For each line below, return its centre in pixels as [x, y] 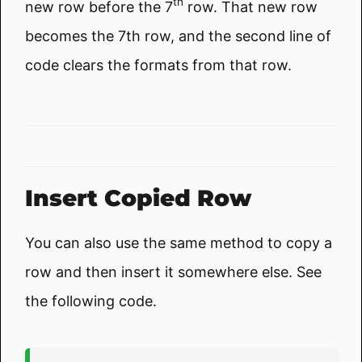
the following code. [91, 301]
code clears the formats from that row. [158, 65]
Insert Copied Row [138, 198]
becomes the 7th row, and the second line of [178, 36]
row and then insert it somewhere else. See [173, 271]
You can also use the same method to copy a [179, 242]
